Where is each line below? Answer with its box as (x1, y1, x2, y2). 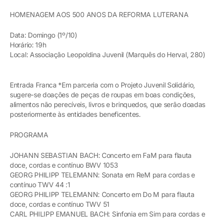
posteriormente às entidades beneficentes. (10, 109, 141, 118)
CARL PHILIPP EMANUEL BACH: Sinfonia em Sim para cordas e (10, 209, 205, 218)
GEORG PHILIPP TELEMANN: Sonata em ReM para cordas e (10, 170, 195, 179)
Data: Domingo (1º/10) (10, 30, 77, 39)
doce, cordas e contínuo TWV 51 (10, 199, 109, 208)
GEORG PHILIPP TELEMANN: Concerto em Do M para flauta (10, 190, 195, 198)
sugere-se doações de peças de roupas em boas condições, (10, 90, 196, 99)
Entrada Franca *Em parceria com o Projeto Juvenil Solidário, (10, 80, 196, 89)
